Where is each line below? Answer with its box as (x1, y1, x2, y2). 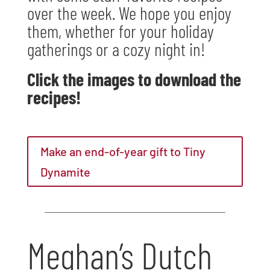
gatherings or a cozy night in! (27, 38, 205, 60)
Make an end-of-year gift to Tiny (40, 144, 206, 159)
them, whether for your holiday (27, 20, 214, 42)
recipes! (27, 86, 81, 108)
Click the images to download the (27, 68, 241, 90)
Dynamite (40, 165, 90, 180)
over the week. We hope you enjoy (27, 2, 231, 24)
